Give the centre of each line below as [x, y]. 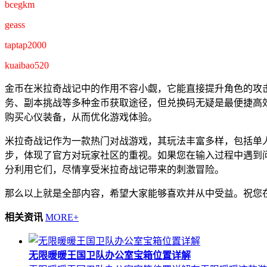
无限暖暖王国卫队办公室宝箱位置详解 [110, 256]
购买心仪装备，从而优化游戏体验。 [81, 117]
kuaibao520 [27, 66]
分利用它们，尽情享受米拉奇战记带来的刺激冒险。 [114, 170]
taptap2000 [26, 45]
